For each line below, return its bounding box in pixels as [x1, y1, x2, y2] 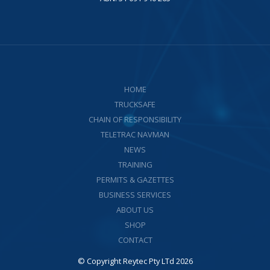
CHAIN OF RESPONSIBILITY [89, 113, 181, 125]
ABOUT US [116, 204, 154, 215]
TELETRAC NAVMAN [101, 128, 169, 140]
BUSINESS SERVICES [99, 189, 171, 200]
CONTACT [118, 234, 152, 245]
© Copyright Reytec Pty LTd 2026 [77, 255, 193, 266]
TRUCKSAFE [115, 98, 155, 110]
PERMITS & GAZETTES [96, 174, 174, 185]
